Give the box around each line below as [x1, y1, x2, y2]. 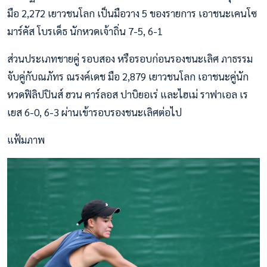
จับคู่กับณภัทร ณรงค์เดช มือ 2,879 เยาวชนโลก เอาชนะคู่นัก [7, 70, 249, 83]
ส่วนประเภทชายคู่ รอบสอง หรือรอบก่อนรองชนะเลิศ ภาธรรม [7, 52, 253, 66]
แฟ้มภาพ [7, 133, 45, 147]
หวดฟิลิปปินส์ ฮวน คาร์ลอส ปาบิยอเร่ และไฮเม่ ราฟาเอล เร [7, 88, 248, 101]
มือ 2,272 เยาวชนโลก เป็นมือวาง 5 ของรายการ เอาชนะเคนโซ [7, 7, 257, 20]
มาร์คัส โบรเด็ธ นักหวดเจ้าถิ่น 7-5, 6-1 [7, 24, 163, 38]
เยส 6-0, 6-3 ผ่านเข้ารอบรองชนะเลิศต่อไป [7, 105, 182, 119]
